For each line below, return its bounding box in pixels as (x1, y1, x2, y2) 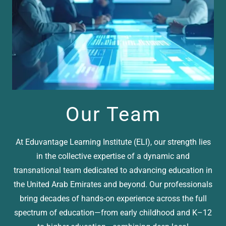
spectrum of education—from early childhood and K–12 (14, 207, 212, 217)
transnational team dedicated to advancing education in (14, 165, 212, 175)
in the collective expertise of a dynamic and (36, 151, 190, 161)
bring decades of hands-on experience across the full (19, 193, 207, 203)
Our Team (65, 102, 161, 126)
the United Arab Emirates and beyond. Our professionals (14, 179, 212, 189)
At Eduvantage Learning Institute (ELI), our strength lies (15, 137, 211, 147)
